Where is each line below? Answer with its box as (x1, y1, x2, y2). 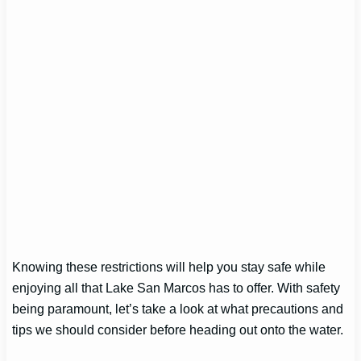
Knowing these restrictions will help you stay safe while (12, 259, 326, 275)
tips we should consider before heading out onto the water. (12, 322, 344, 338)
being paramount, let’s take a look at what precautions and (12, 301, 344, 317)
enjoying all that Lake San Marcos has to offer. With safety (12, 280, 341, 296)
